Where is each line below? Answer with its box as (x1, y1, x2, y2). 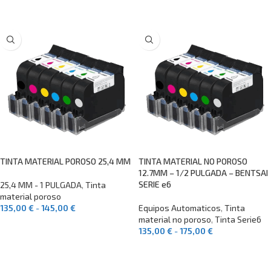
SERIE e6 (139, 179, 171, 189)
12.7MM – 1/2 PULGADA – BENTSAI (139, 168, 268, 178)
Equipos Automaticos (139, 203, 221, 213)
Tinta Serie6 (215, 214, 261, 224)
